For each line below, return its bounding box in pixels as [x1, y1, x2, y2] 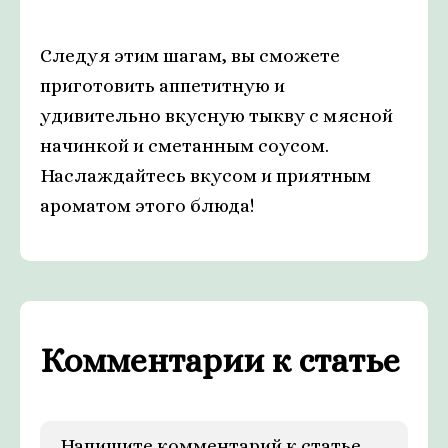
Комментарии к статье [40, 341, 400, 380]
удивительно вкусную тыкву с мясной [40, 105, 393, 126]
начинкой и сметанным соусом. [40, 135, 329, 156]
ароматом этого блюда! [40, 195, 254, 216]
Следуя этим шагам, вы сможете [40, 45, 340, 66]
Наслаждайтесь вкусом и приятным [40, 165, 371, 186]
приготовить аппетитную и [40, 75, 285, 96]
